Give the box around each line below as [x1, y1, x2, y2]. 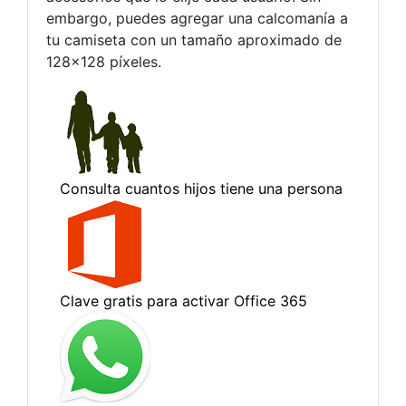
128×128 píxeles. [46, 53, 161, 71]
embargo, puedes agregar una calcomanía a [46, 9, 348, 27]
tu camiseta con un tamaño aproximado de [46, 31, 342, 49]
